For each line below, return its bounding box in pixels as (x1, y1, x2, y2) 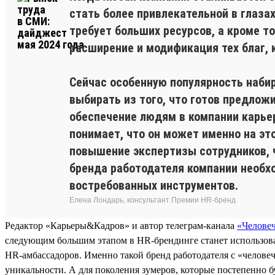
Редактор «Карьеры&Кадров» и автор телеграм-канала (5, 220, 237, 231)
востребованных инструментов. (69, 177, 238, 193)
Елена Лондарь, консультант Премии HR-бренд (69, 195, 236, 204)
